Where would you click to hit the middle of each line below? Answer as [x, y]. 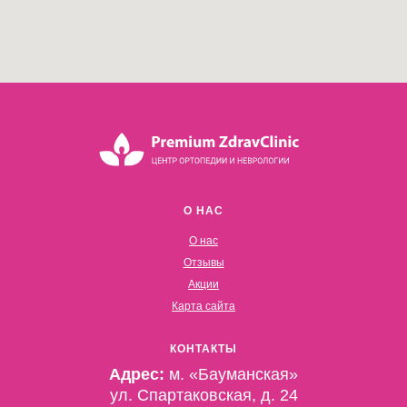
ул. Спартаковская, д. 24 [203, 396]
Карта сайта [203, 307]
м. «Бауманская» [233, 375]
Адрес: [139, 375]
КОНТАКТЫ [203, 349]
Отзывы [203, 263]
